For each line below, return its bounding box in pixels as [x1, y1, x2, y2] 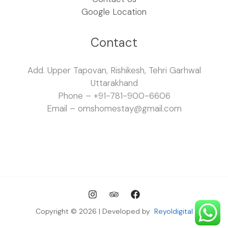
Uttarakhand [90, 77, 138, 89]
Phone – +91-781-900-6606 [58, 90, 170, 102]
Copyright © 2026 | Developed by [35, 207, 154, 216]
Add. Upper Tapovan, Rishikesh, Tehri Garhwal [27, 65, 201, 76]
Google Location [81, 6, 147, 18]
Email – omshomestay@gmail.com [46, 103, 182, 115]
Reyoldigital [154, 207, 193, 216]
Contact [91, 35, 137, 51]
